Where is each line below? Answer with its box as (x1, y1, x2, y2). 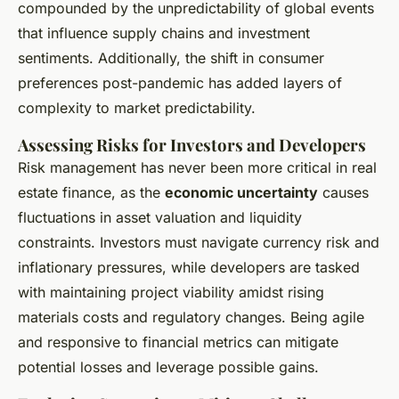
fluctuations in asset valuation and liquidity (18, 208, 302, 227)
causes (318, 183, 369, 202)
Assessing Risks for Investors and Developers (18, 134, 366, 157)
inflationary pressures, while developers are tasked (18, 258, 360, 277)
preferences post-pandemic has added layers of (18, 74, 342, 93)
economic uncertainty (165, 183, 318, 202)
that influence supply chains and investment (18, 24, 310, 43)
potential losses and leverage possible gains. (18, 358, 319, 377)
